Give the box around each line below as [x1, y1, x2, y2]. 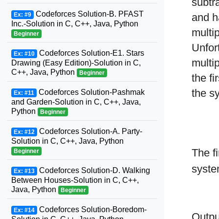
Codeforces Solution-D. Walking [37, 166, 150, 175]
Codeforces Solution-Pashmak [36, 88, 145, 96]
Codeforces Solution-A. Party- [37, 127, 142, 135]
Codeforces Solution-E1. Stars [37, 49, 144, 57]
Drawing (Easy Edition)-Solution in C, [11, 59, 141, 67]
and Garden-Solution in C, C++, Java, [11, 98, 141, 106]
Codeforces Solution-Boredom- [37, 205, 147, 214]
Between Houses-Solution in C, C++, [11, 176, 139, 184]
